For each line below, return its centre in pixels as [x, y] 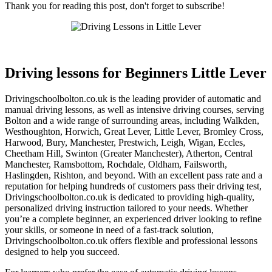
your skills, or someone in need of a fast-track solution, [109, 229]
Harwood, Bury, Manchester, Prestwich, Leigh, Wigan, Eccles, [125, 142]
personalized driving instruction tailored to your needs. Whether [126, 208]
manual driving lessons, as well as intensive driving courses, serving [134, 109]
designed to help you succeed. [62, 251]
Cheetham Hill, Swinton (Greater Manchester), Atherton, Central [129, 153]
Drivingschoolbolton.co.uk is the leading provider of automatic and [133, 98]
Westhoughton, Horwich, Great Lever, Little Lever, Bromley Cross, [134, 131]
